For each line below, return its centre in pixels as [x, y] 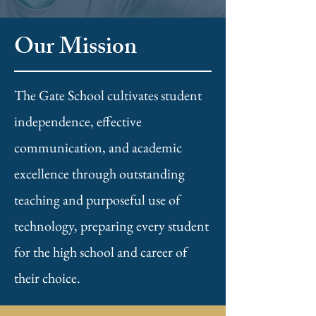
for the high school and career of [101, 252]
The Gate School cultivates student [108, 95]
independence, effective [78, 121]
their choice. [47, 278]
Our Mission [75, 49]
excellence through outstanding [99, 174]
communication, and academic [98, 147]
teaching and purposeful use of [97, 200]
